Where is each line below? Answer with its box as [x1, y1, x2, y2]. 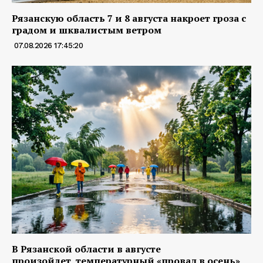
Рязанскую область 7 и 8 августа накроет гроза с [12, 12, 246, 25]
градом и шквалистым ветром [12, 23, 161, 37]
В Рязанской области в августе [12, 242, 161, 255]
